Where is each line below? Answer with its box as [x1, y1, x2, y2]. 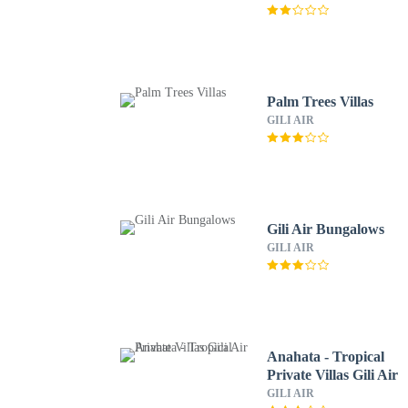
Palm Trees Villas [267, 94, 374, 109]
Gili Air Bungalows [267, 221, 386, 237]
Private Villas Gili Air [267, 367, 399, 382]
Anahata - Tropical [267, 349, 385, 364]
